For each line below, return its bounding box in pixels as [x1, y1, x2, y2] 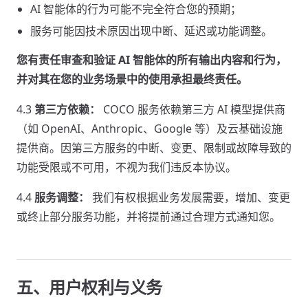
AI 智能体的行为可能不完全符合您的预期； [30, 1, 241, 16]
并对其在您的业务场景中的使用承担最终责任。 [16, 71, 247, 87]
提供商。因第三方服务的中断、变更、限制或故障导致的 [16, 140, 291, 155]
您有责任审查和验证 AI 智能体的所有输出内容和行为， [16, 52, 287, 67]
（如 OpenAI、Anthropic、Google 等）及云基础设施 [16, 121, 283, 136]
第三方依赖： [34, 102, 100, 117]
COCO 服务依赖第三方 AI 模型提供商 [100, 102, 285, 117]
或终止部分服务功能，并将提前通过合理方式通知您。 [16, 209, 280, 224]
